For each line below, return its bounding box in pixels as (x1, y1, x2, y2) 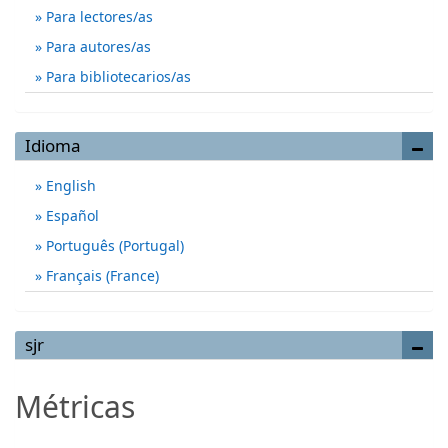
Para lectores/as (42, 7, 153, 27)
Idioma (25, 134, 81, 158)
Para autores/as (42, 37, 151, 57)
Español (42, 206, 99, 226)
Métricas (15, 386, 135, 428)
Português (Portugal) (42, 236, 184, 256)
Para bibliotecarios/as (42, 67, 191, 87)
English (42, 176, 96, 196)
